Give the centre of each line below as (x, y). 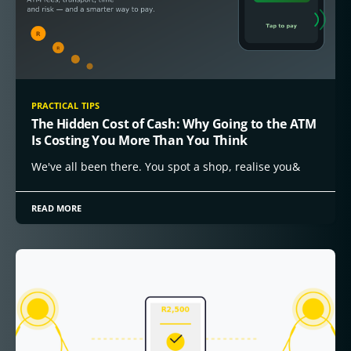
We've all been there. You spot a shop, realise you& (166, 166)
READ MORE (57, 208)
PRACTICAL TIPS (65, 105)
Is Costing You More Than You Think (140, 140)
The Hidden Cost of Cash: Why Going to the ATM (174, 123)
